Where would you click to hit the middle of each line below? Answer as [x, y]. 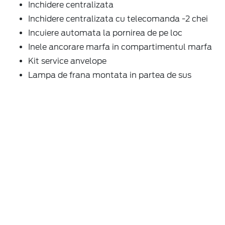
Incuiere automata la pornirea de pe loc [105, 33]
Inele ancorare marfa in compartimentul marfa [120, 47]
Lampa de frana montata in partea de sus [110, 75]
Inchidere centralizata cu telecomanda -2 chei [118, 19]
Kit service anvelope [67, 61]
